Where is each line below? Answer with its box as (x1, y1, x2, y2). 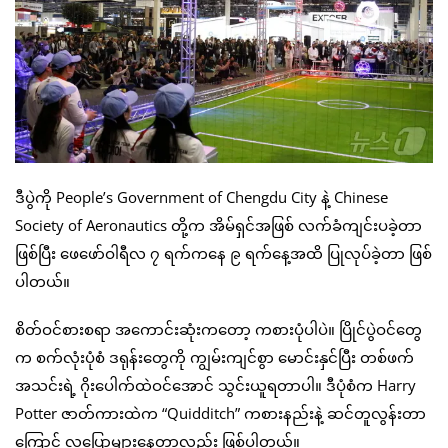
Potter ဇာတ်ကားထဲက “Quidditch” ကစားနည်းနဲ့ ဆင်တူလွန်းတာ (15, 403, 426, 424)
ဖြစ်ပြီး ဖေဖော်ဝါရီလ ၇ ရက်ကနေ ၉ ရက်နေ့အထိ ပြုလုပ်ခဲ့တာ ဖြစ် (15, 243, 432, 264)
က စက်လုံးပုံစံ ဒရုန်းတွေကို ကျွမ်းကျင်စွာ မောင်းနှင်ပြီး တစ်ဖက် (15, 347, 414, 368)
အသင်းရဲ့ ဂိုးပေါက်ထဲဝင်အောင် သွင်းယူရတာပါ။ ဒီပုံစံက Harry (15, 375, 416, 396)
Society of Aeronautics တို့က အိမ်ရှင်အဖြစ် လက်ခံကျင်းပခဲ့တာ (15, 215, 422, 236)
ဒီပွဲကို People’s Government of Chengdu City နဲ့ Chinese (15, 187, 388, 208)
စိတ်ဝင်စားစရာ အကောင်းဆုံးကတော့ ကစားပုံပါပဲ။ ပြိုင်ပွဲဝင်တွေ (15, 319, 422, 340)
